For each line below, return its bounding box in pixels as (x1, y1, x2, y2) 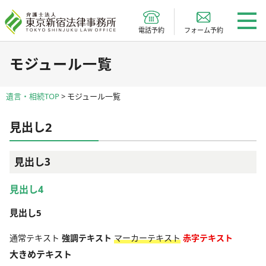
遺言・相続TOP (6, 91, 59, 102)
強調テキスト (62, 232, 112, 243)
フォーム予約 (184, 25, 223, 34)
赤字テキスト (183, 232, 233, 243)
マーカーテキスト (114, 232, 180, 243)
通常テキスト (9, 232, 62, 243)
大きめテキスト (9, 248, 72, 260)
